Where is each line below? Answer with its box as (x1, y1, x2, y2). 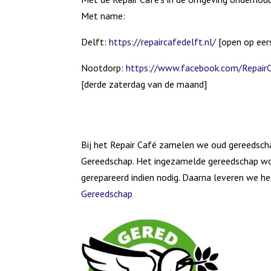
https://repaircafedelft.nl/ (109, 36, 217, 48)
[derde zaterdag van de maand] (81, 78, 207, 91)
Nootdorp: (81, 62, 126, 74)
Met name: (81, 10, 126, 22)
